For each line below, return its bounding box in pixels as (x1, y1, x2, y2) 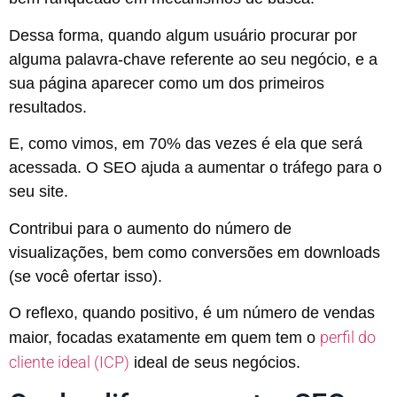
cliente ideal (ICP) (9, 352, 129, 371)
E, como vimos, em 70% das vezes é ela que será (9, 135, 362, 153)
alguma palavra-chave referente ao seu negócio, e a (9, 50, 378, 68)
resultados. (9, 97, 87, 116)
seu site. (9, 183, 68, 201)
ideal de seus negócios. (129, 353, 300, 371)
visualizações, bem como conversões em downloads (9, 243, 380, 261)
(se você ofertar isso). (9, 267, 162, 285)
